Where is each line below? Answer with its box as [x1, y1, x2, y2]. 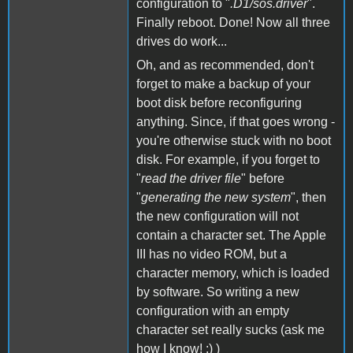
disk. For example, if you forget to [136, 152, 320, 166]
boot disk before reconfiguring [136, 95, 302, 110]
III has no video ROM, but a [136, 247, 287, 261]
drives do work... [136, 34, 227, 48]
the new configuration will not [136, 209, 299, 223]
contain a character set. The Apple [136, 228, 326, 242]
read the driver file [141, 171, 241, 185]
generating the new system [141, 190, 291, 204]
